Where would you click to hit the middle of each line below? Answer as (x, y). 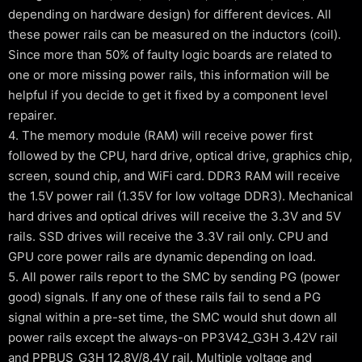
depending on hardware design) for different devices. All (170, 14)
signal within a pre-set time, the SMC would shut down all (173, 317)
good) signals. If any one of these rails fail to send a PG (164, 297)
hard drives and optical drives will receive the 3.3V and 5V (175, 216)
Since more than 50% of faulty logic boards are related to (170, 55)
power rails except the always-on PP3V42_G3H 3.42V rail (173, 337)
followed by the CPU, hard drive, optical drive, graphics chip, (180, 156)
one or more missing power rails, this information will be (169, 75)
